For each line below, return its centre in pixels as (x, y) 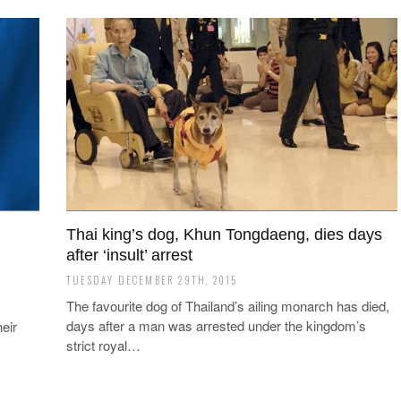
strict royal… (103, 345)
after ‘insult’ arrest (129, 255)
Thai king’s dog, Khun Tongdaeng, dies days (224, 235)
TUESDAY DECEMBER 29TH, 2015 (152, 280)
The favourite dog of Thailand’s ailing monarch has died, (228, 306)
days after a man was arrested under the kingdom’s (216, 325)
